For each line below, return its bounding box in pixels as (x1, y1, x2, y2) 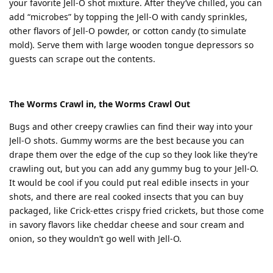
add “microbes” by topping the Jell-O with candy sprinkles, (9, 10, 247, 23)
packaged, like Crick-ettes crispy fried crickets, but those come (9, 204, 264, 216)
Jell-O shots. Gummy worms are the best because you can (9, 134, 244, 146)
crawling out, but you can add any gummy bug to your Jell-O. (9, 162, 258, 174)
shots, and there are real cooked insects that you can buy (9, 190, 243, 202)
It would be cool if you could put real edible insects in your (9, 176, 249, 188)
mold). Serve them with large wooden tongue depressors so (9, 38, 253, 51)
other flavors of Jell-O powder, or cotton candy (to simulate (9, 24, 246, 37)
